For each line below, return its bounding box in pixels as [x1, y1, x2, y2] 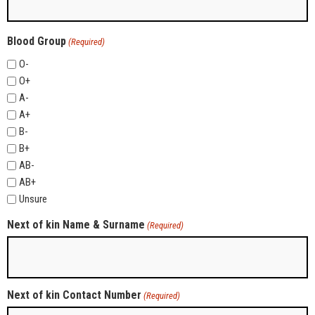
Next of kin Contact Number [7, 288, 141, 302]
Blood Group [7, 34, 66, 48]
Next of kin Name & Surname [7, 217, 145, 231]
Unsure [19, 193, 47, 206]
